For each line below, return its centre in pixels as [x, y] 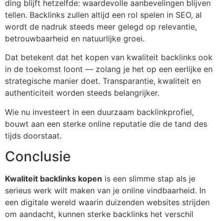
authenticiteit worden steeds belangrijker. [82, 93]
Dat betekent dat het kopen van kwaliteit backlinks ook [109, 57]
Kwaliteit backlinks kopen [54, 179]
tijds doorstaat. [33, 135]
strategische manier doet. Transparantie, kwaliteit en [103, 81]
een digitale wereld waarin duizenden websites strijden [107, 203]
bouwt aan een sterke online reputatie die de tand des [106, 124]
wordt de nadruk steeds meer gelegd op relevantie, [101, 27]
